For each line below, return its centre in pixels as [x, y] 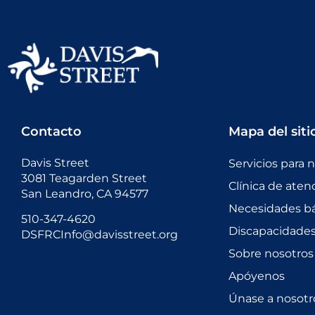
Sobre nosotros [271, 254]
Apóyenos [257, 276]
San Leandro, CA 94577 [85, 194]
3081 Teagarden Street [84, 179]
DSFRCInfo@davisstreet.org [99, 235]
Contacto [51, 132]
